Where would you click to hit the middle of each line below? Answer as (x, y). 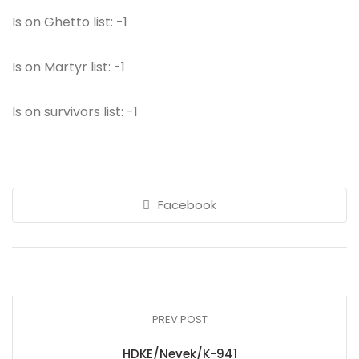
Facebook (187, 205)
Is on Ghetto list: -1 (70, 22)
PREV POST (179, 319)
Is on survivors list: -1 (75, 112)
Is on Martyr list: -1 (69, 67)
